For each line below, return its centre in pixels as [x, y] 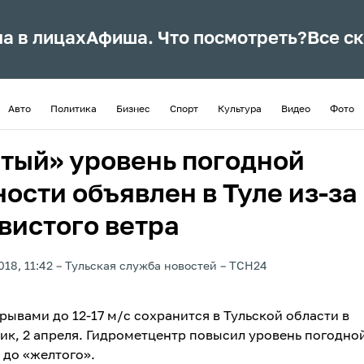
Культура [240, 110]
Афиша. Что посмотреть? [197, 39]
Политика [74, 110]
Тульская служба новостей [141, 266]
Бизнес [133, 110]
